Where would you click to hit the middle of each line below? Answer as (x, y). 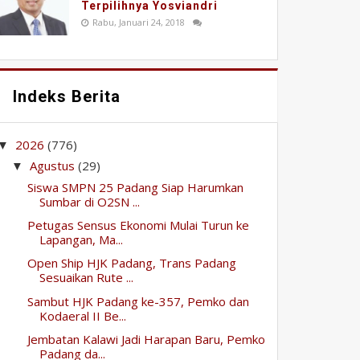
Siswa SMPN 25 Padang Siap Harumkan (135, 187)
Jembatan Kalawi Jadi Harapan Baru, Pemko (146, 339)
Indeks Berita (67, 97)
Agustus (54, 166)
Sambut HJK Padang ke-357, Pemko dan (138, 301)
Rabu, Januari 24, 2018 (139, 22)
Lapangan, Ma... (81, 240)
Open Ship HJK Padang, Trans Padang (131, 263)
